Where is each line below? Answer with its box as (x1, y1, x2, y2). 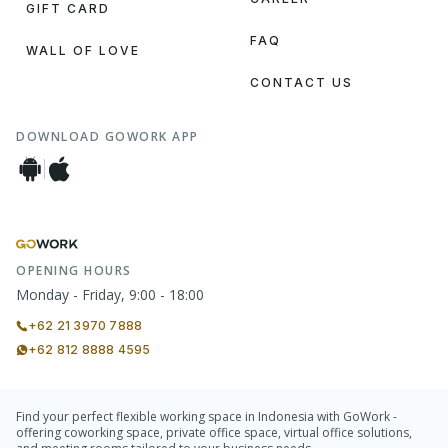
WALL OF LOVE (26, 43, 140, 58)
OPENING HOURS (16, 262, 132, 279)
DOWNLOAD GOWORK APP (16, 128, 199, 145)
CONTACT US (250, 75, 353, 90)
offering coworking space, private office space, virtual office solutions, (16, 424, 412, 441)
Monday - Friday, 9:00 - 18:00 (16, 285, 204, 304)
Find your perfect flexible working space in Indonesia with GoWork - (16, 408, 397, 425)
